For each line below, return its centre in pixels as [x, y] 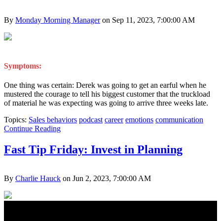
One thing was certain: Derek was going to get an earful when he [105, 85]
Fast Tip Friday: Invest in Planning [93, 149]
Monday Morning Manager [58, 20]
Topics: [16, 120]
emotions [139, 120]
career [114, 120]
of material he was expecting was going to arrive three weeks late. [106, 103]
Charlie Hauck [38, 178]
